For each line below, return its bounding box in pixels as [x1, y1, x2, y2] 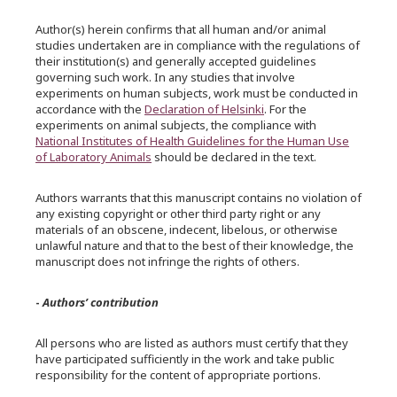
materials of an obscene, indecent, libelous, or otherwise [35, 222, 338, 237]
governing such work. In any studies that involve [35, 69, 295, 85]
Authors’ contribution [43, 294, 159, 310]
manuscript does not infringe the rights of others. [35, 253, 300, 269]
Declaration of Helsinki [144, 101, 264, 117]
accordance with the [35, 101, 144, 117]
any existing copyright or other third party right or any [35, 206, 321, 222]
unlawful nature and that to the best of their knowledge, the [35, 237, 354, 253]
